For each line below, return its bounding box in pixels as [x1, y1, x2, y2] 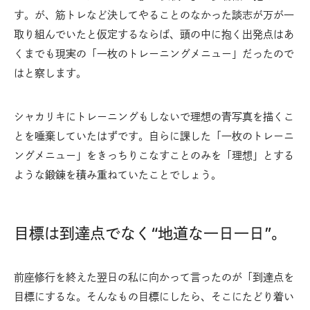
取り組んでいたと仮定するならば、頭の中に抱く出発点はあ [14, 27, 294, 41]
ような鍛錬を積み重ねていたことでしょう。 [14, 167, 221, 181]
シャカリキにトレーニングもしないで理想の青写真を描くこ [14, 109, 294, 123]
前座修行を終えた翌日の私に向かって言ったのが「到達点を [14, 270, 294, 284]
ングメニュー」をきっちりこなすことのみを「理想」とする [14, 148, 294, 162]
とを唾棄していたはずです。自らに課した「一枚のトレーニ [14, 129, 294, 143]
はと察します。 [14, 66, 86, 80]
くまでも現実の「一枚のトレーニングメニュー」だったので [14, 46, 294, 60]
